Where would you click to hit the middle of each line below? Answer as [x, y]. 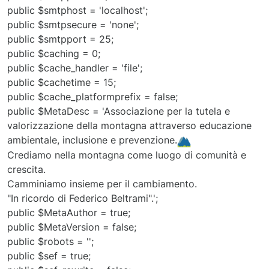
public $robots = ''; [50, 242]
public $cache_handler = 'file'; [75, 68]
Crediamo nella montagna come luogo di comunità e [127, 155]
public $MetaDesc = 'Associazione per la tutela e [119, 111]
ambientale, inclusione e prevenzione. [92, 140]
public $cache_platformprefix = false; [92, 96]
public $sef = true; [49, 256]
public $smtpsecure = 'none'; [73, 24]
